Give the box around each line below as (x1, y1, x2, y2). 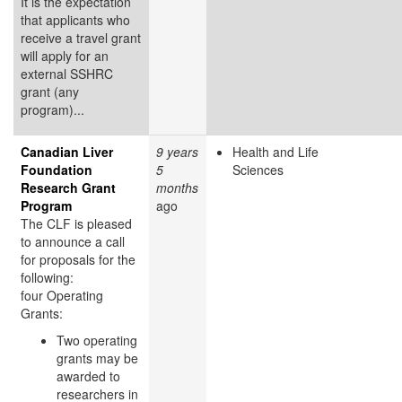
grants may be (57, 348, 138, 367)
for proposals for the (21, 249, 135, 268)
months (156, 178, 198, 197)
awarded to (57, 366, 120, 385)
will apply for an (21, 46, 109, 65)
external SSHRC (21, 64, 113, 83)
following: (21, 267, 74, 286)
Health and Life (232, 142, 319, 161)
